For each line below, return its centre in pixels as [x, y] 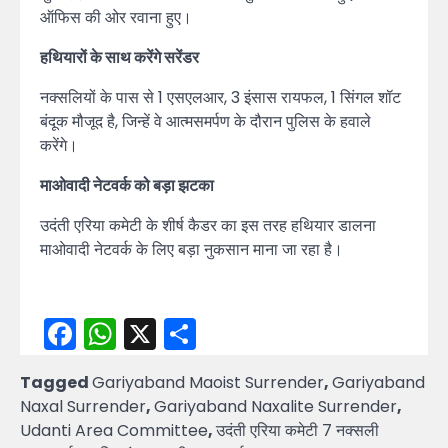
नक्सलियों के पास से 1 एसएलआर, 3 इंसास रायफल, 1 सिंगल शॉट [220, 97]
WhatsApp [198, 333]
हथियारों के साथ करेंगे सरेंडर [119, 57]
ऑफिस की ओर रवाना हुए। [116, 17]
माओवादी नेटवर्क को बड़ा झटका [127, 185]
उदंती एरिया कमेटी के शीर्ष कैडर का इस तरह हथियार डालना [208, 225]
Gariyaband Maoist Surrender [208, 382]
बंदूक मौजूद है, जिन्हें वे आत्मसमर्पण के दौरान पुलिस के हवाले [205, 121]
